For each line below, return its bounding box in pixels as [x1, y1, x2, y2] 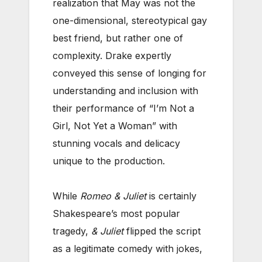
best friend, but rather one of [53, 32, 183, 44]
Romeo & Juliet [80, 189, 146, 202]
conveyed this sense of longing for [53, 67, 206, 79]
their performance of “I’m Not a [53, 102, 194, 114]
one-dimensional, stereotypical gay [53, 14, 207, 26]
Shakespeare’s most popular [53, 207, 180, 219]
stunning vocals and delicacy [53, 137, 180, 149]
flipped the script [123, 225, 201, 237]
